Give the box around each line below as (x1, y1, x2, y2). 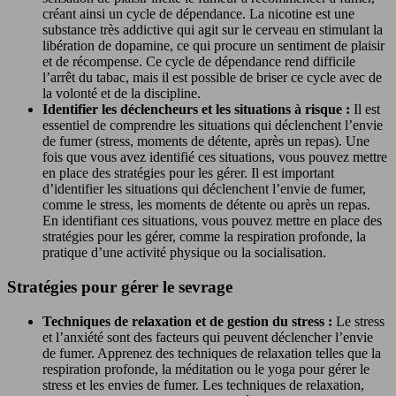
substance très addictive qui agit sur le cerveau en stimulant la (42, 22, 383, 38)
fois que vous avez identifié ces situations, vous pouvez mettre (42, 149, 387, 165)
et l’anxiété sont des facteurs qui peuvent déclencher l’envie (42, 329, 373, 345)
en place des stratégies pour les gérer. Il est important (42, 165, 334, 181)
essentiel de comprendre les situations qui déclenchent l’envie (42, 118, 383, 133)
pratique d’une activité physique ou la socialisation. (42, 245, 326, 261)
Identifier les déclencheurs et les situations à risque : (42, 102, 354, 118)
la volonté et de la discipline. (42, 86, 201, 102)
